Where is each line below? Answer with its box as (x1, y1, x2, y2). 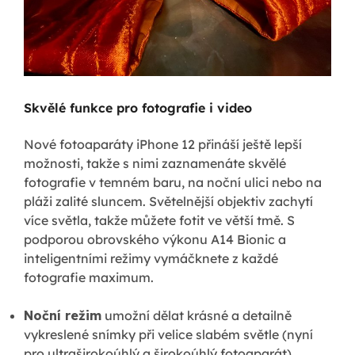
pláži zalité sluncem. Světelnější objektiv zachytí (24, 193, 313, 209)
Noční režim (24, 307, 101, 323)
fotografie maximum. (24, 269, 154, 285)
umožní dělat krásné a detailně (101, 307, 292, 323)
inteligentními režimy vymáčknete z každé (24, 250, 278, 266)
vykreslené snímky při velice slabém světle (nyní (24, 326, 313, 342)
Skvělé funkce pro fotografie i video (24, 99, 252, 116)
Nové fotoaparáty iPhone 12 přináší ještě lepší (24, 136, 302, 152)
